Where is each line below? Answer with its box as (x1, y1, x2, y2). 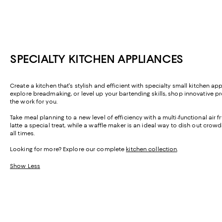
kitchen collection (126, 146, 177, 153)
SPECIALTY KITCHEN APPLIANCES (10, 52, 183, 66)
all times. (10, 130, 35, 137)
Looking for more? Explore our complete (10, 146, 126, 153)
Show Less (10, 163, 40, 170)
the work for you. (10, 98, 57, 106)
